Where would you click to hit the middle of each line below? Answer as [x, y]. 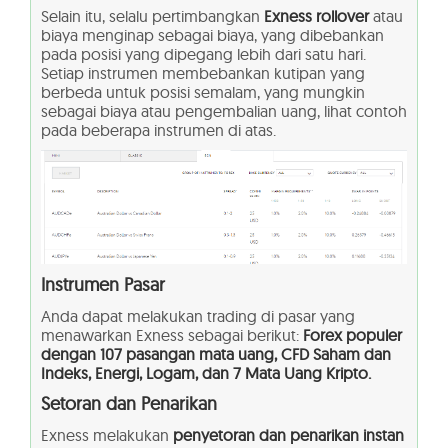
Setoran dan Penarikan [129, 404]
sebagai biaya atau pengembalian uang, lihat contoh [224, 111]
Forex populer [352, 335]
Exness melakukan [107, 435]
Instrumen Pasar [103, 285]
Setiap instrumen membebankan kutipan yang [203, 73]
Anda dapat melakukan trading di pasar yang [198, 316]
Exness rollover [316, 16]
